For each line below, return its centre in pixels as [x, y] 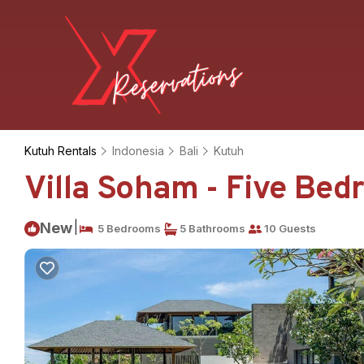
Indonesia [138, 151]
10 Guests [289, 228]
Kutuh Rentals [62, 151]
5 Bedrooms [127, 228]
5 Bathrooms [211, 228]
